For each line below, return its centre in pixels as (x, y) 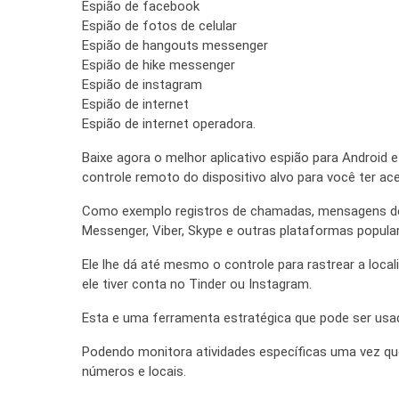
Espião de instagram (142, 84)
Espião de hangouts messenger (175, 45)
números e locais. (134, 371)
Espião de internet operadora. (169, 123)
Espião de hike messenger (159, 65)
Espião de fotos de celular (159, 25)
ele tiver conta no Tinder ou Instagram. (197, 284)
